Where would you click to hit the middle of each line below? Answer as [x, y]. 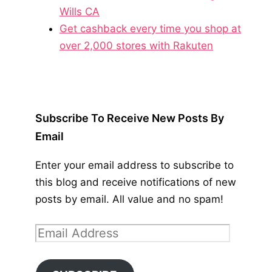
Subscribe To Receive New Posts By [130, 118]
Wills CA [80, 11]
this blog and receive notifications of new [136, 182]
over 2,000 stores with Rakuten [136, 45]
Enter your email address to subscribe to [134, 165]
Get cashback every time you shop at [150, 28]
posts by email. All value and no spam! [129, 199]
